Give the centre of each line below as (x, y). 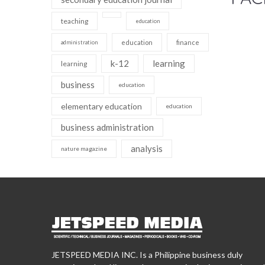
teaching (75, 21)
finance (188, 42)
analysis (147, 148)
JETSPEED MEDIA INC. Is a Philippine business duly (147, 254)
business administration (107, 127)
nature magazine (84, 148)
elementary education (101, 106)
